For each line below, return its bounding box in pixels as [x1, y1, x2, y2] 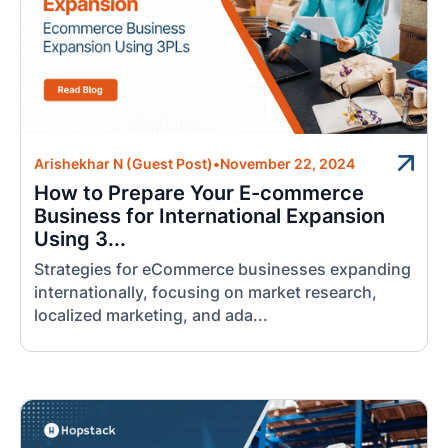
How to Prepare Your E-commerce [34, 180, 365, 205]
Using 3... [34, 226, 127, 251]
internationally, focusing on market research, [34, 283, 378, 303]
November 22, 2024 [220, 155, 356, 172]
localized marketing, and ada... [34, 306, 269, 326]
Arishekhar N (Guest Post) [34, 155, 214, 172]
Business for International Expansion [34, 203, 386, 228]
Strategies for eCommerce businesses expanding [34, 260, 412, 280]
